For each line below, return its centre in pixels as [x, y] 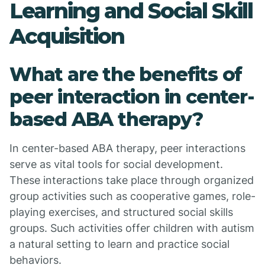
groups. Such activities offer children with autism [132, 228]
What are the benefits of [126, 74]
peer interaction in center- [132, 97]
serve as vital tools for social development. [116, 164]
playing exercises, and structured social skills [121, 212]
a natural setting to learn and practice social [119, 244]
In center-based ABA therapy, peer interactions [127, 148]
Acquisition [67, 36]
